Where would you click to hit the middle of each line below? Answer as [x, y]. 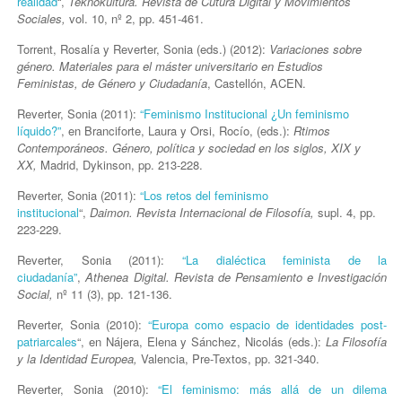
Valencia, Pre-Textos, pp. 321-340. [231, 358]
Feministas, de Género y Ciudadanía [113, 83]
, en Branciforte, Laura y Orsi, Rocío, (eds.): [176, 130]
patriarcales [48, 341]
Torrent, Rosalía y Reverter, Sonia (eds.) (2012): [142, 48]
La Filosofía [356, 341]
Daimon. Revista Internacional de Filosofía [201, 212]
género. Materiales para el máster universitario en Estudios [170, 66]
